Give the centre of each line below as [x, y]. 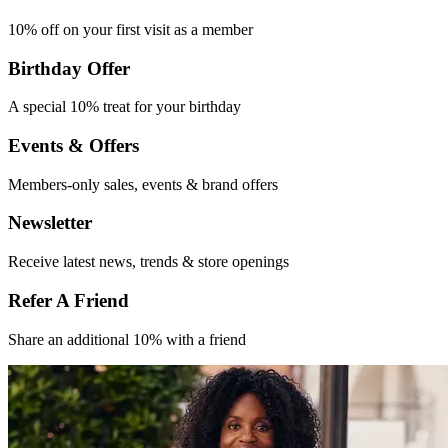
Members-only [56, 184]
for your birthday [187, 107]
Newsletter [50, 223]
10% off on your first [76, 29]
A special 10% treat [71, 107]
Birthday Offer [69, 68]
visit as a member [198, 29]
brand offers [240, 184]
